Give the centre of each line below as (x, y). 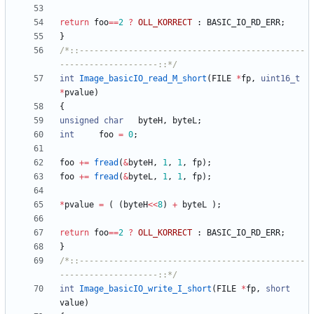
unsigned (79, 121)
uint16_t (280, 79)
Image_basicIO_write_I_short (145, 289)
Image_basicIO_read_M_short (143, 79)
